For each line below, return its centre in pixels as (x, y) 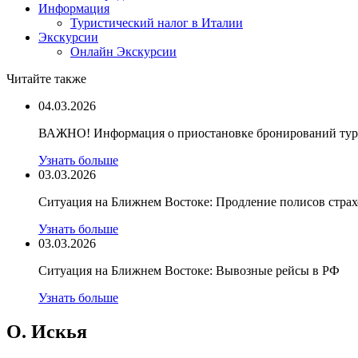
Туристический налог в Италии (157, 23)
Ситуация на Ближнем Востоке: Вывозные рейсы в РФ (189, 270)
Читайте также (46, 79)
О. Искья (47, 331)
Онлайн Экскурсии (123, 52)
